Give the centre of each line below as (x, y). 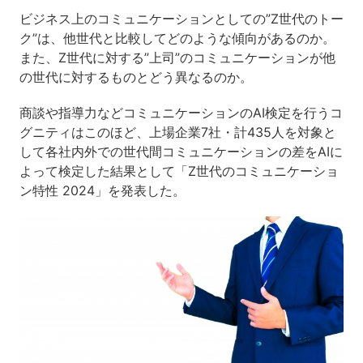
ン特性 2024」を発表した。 (102, 190)
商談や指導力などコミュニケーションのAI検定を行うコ (181, 113)
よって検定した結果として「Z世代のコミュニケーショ (179, 171)
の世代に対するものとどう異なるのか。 (136, 77)
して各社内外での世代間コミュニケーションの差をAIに (181, 152)
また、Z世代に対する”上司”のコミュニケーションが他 (177, 58)
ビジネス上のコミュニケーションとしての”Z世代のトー (181, 19)
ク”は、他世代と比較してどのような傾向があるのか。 (177, 38)
